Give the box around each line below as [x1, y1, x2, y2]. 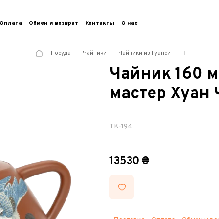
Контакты [85, 20, 114, 27]
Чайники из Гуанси [118, 50, 171, 57]
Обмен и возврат [28, 20, 78, 27]
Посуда [50, 50, 71, 57]
